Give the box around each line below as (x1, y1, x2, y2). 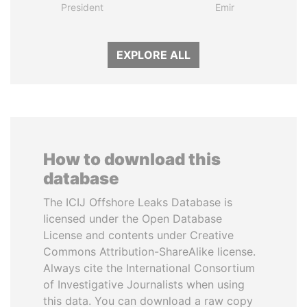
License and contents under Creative (43, 228, 234, 242)
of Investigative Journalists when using (43, 278, 245, 291)
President (61, 1, 103, 13)
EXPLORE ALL (116, 48, 191, 62)
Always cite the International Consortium (43, 261, 255, 275)
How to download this (43, 149, 221, 169)
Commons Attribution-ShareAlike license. (43, 245, 256, 258)
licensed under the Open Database (43, 212, 222, 225)
